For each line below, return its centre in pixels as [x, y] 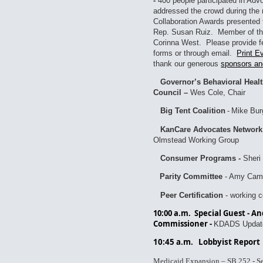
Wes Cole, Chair [218, 92]
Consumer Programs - [200, 158]
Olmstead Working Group [196, 140]
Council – [171, 92]
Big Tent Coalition [192, 111]
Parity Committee [191, 177]
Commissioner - [183, 223]
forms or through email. [195, 53]
